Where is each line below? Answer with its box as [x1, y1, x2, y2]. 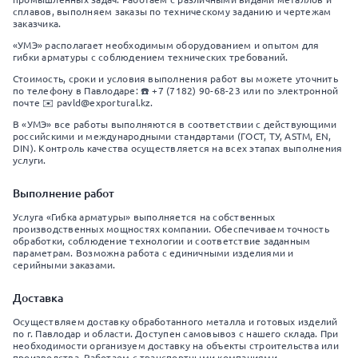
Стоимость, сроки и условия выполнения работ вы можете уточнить [13, 74, 338, 84]
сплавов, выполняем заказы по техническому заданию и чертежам [13, 6, 332, 17]
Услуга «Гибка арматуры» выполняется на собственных [13, 212, 275, 222]
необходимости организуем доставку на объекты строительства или [13, 340, 339, 351]
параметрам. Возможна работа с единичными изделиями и [13, 248, 294, 258]
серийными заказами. [13, 260, 116, 270]
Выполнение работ [13, 185, 114, 201]
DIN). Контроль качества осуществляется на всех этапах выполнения [13, 143, 343, 153]
